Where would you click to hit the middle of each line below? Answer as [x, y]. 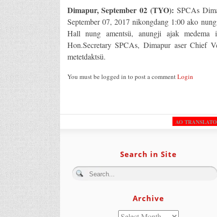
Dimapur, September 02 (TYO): [121, 10]
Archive [148, 198]
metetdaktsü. [86, 56]
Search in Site [148, 154]
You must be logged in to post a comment [122, 76]
